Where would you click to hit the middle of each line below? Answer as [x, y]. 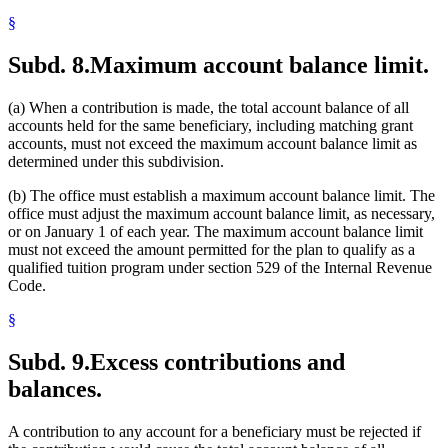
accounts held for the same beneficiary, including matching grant [210, 126]
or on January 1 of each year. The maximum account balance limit [215, 232]
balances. [55, 389]
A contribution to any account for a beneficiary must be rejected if [214, 431]
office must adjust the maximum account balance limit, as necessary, [221, 214]
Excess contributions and [217, 362]
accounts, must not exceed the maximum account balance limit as [212, 144]
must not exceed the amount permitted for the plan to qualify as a [211, 250]
